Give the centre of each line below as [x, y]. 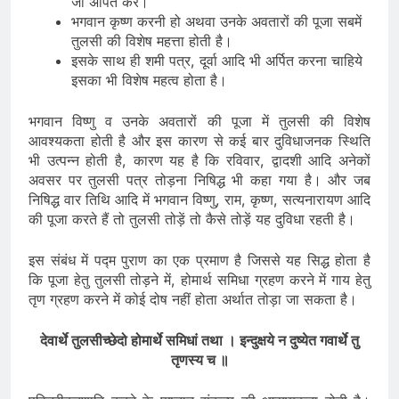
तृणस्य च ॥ [199, 359]
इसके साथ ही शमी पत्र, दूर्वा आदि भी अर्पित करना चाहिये [217, 60]
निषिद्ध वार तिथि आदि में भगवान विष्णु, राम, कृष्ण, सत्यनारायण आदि [199, 199]
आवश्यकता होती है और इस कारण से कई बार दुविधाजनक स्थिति [199, 140]
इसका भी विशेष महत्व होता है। [149, 80]
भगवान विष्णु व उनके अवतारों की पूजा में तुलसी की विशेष [199, 121]
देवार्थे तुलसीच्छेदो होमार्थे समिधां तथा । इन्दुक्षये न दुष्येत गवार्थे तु [199, 340]
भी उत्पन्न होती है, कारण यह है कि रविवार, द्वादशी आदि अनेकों [199, 160]
